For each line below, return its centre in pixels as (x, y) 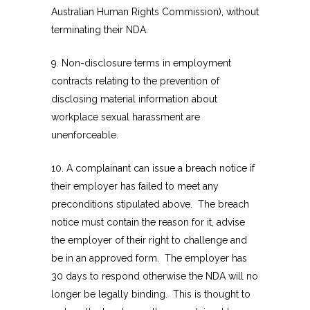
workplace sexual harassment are (126, 117)
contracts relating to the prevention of (135, 81)
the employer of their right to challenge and (149, 240)
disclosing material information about (134, 99)
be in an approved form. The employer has (149, 258)
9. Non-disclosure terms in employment (141, 63)
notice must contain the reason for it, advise (148, 222)
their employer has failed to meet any (135, 186)
